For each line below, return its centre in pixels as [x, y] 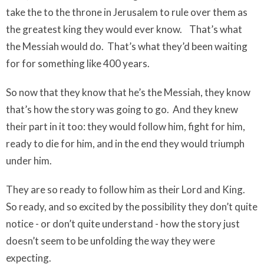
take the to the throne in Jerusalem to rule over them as [127, 12]
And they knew [205, 109]
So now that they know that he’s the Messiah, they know [128, 92]
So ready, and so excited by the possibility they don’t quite [132, 207]
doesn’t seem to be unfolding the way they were [110, 241]
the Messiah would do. [55, 46]
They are [27, 189]
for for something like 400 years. [79, 63]
